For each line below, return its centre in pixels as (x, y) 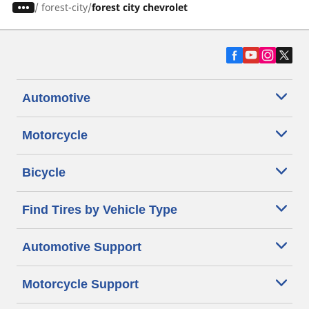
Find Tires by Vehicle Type (100, 210)
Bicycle (44, 172)
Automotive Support (82, 247)
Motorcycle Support (80, 284)
